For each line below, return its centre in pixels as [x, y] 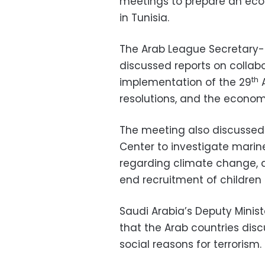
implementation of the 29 [185, 83]
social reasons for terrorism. [190, 245]
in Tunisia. [144, 18]
